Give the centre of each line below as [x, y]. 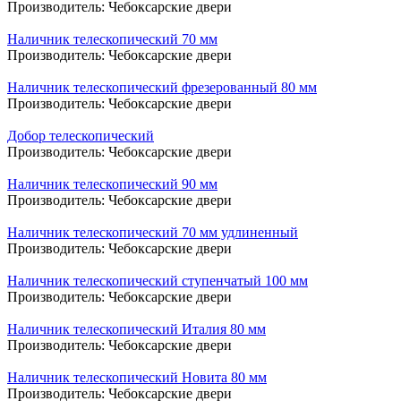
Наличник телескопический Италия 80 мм [137, 328]
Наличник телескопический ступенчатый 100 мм [158, 280]
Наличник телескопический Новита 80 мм [137, 377]
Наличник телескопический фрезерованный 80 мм [162, 87]
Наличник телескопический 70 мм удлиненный [153, 232]
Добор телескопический [81, 135]
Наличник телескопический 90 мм [112, 183]
